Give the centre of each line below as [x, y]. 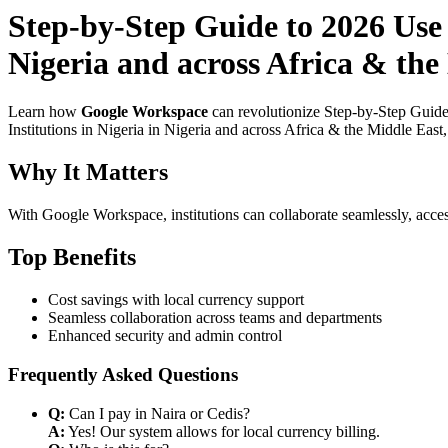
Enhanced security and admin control [165, 336]
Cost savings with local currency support [176, 300]
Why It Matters [88, 172]
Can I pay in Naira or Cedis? [157, 413]
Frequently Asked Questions [123, 374]
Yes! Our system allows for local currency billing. [222, 431]
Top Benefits [72, 257]
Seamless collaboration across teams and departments [215, 318]
